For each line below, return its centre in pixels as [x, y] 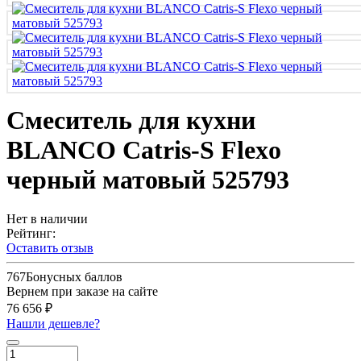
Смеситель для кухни [131, 120]
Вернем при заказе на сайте [82, 292]
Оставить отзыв [50, 248]
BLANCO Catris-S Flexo [144, 150]
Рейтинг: [31, 234]
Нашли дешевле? [53, 324]
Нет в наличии [47, 219]
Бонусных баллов [74, 277]
